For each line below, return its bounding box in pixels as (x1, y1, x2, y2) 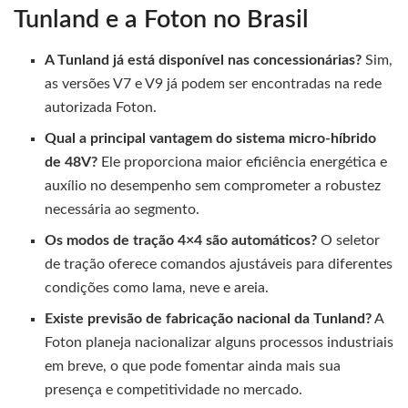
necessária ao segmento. (45, 202, 200, 218)
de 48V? (45, 155, 98, 170)
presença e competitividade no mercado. (45, 382, 303, 398)
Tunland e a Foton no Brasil (14, 6, 309, 32)
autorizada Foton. (45, 100, 158, 116)
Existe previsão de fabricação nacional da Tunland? (45, 311, 372, 327)
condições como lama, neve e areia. (45, 280, 270, 296)
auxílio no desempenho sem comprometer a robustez (45, 178, 382, 194)
